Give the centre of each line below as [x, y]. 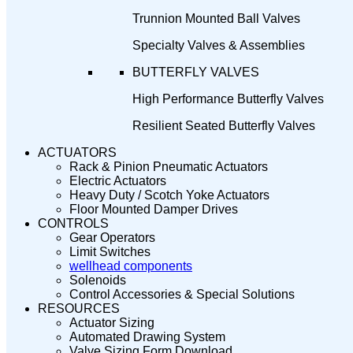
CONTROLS [73, 223]
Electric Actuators [118, 181]
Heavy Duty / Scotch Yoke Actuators [169, 195]
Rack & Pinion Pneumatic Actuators [169, 167]
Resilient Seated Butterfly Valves [224, 126]
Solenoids [98, 280]
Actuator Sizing [112, 323]
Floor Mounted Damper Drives [154, 209]
